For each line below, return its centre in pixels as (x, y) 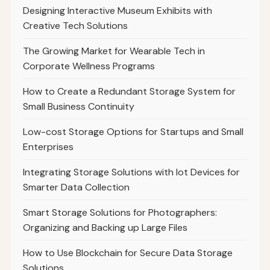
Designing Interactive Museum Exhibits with (117, 11)
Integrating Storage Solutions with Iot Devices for (131, 172)
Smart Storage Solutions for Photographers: (120, 213)
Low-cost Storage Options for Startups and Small (133, 132)
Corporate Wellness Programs (89, 66)
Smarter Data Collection (76, 187)
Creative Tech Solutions (75, 26)
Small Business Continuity (78, 107)
